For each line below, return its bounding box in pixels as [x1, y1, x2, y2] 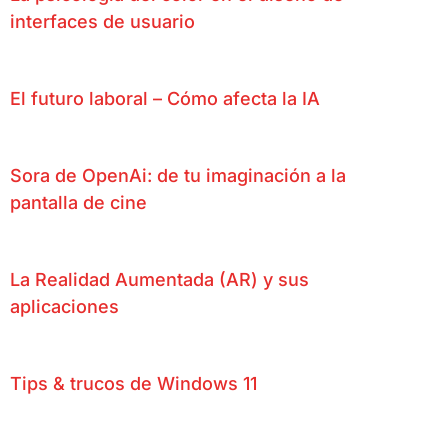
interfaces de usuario [10, 10, 195, 32]
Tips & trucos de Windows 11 [10, 372, 257, 394]
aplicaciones [10, 295, 119, 317]
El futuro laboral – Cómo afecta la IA [10, 87, 320, 109]
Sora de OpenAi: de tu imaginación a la [10, 164, 346, 186]
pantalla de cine [10, 191, 147, 213]
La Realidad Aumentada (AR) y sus [10, 268, 309, 290]
